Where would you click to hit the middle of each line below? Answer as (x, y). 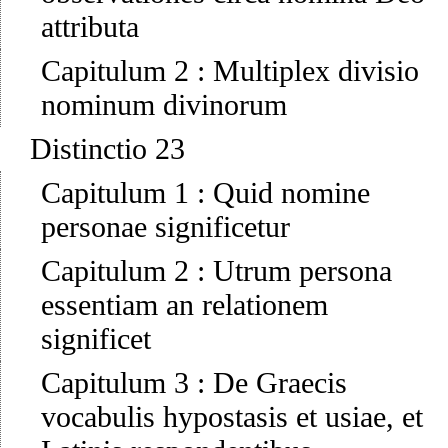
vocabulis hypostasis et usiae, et (232, 417)
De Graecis (280, 383)
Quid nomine (291, 193)
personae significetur (165, 227)
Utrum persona (302, 271)
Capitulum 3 (115, 383)
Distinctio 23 (107, 149)
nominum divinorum (164, 105)
